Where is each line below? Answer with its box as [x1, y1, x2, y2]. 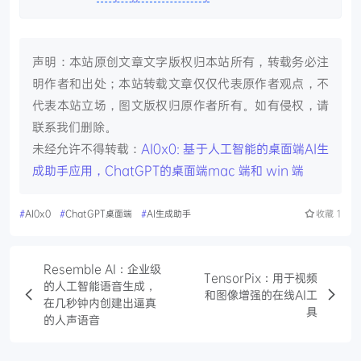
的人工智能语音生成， [44, 278, 156, 294]
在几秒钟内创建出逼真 [44, 295, 156, 311]
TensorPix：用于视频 [204, 269, 317, 285]
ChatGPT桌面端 [65, 207, 132, 220]
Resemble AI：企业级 [44, 261, 161, 277]
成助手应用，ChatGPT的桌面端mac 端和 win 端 [32, 162, 304, 179]
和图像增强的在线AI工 [205, 286, 317, 302]
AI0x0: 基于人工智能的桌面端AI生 [141, 140, 330, 157]
